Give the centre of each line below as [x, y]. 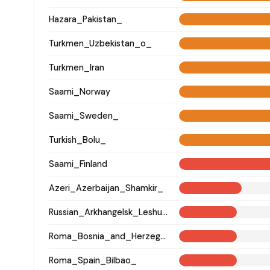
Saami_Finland [78, 164]
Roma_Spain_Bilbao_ [93, 260]
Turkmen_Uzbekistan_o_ [100, 43]
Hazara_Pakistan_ [86, 19]
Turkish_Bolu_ [77, 140]
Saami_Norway [80, 91]
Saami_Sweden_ [84, 115]
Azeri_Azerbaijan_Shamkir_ [106, 188]
